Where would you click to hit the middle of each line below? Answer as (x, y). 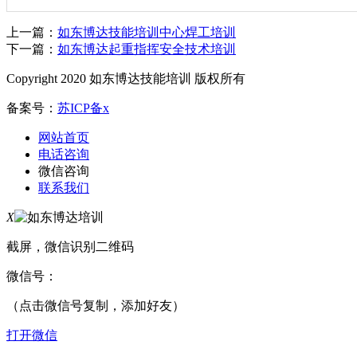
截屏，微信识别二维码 (70, 246)
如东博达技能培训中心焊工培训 (147, 32)
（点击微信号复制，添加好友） (96, 305)
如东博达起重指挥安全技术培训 (147, 49)
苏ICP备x (83, 108)
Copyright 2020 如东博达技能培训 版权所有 (126, 78)
